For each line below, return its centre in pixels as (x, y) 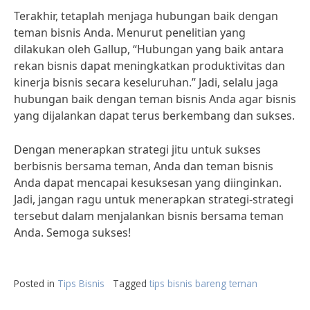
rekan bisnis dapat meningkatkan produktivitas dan (149, 66)
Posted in (36, 283)
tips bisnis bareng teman (203, 283)
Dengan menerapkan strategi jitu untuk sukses (137, 149)
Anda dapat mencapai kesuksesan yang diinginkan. (148, 183)
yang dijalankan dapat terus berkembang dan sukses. (154, 116)
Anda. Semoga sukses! (72, 232)
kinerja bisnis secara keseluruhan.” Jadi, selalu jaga (146, 82)
